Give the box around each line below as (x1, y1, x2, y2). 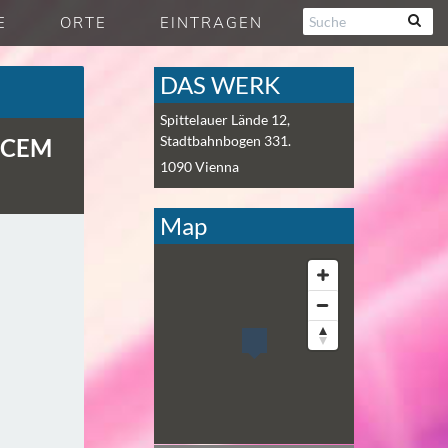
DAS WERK (160, 70, 280, 99)
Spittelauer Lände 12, (160, 111, 290, 128)
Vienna (195, 158, 239, 175)
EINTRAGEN (160, 13, 263, 33)
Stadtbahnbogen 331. (160, 132, 291, 149)
